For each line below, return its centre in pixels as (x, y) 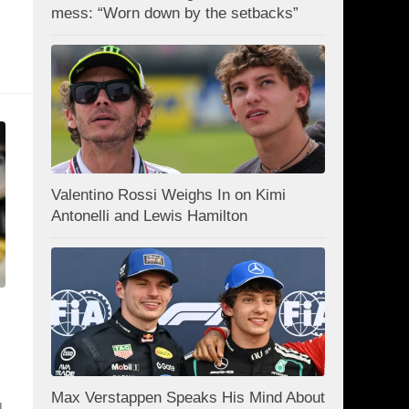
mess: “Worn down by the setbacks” (175, 13)
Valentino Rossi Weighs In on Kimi (168, 195)
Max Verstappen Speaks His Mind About (188, 398)
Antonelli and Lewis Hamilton (149, 216)
